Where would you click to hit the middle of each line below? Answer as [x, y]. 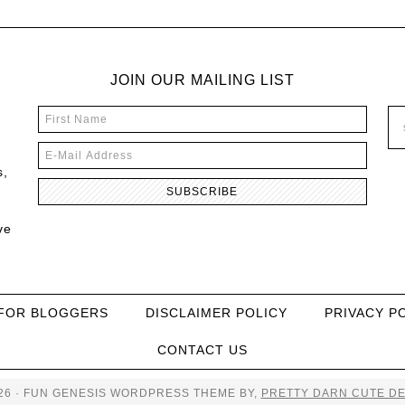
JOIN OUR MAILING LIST [202, 80]
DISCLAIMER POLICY [216, 313]
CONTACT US [202, 350]
